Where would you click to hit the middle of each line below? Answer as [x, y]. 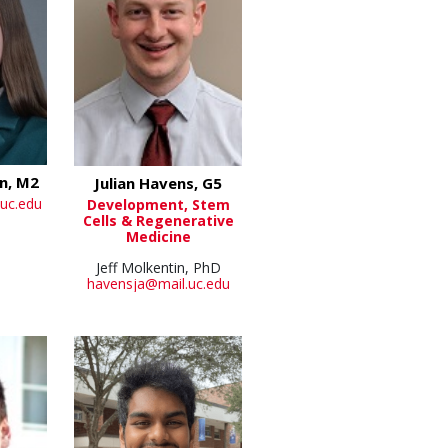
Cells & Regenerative [158, 220]
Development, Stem [158, 204]
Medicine [158, 236]
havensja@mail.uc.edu [158, 283]
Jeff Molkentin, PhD [158, 267]
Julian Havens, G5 [158, 182]
